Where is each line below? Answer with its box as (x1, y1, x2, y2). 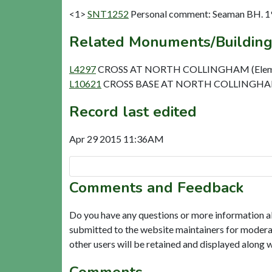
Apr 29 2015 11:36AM (69, 132, 164, 144)
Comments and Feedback (69, 177, 243, 197)
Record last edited (69, 101, 197, 121)
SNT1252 (87, 7, 129, 19)
